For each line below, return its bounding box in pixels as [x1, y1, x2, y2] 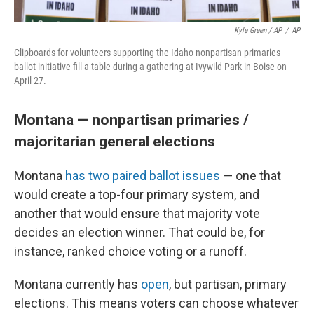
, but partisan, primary [169, 277, 287, 292]
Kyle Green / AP [234, 26, 282, 35]
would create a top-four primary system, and [14, 187, 259, 202]
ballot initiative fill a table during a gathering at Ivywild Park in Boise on [14, 61, 287, 72]
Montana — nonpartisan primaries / [14, 111, 249, 128]
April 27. [14, 75, 46, 86]
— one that [220, 168, 281, 183]
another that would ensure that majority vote [14, 206, 260, 221]
